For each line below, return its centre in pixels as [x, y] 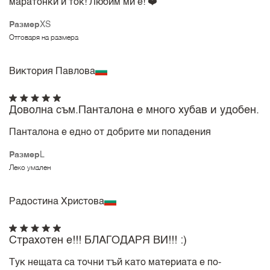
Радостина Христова [57, 202]
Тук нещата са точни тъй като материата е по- [115, 263]
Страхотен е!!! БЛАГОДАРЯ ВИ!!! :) [98, 241]
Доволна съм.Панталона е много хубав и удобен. [134, 111]
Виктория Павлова [52, 71]
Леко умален [30, 168]
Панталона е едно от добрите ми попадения [110, 133]
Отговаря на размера [44, 38]
